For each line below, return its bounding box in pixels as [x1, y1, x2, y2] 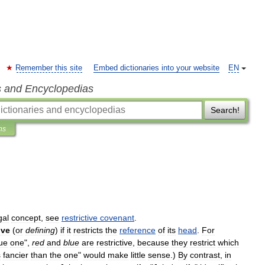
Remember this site [15, 64, 82, 72]
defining [25, 225, 55, 235]
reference [119, 225, 156, 235]
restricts [73, 225, 103, 235]
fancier [3, 250, 28, 260]
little [131, 250, 146, 260]
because [137, 238, 169, 247]
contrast [190, 250, 220, 260]
